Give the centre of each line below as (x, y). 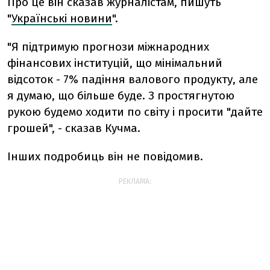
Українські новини (62, 18)
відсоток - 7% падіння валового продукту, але (133, 79)
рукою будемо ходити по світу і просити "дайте (135, 112)
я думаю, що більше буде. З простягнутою (121, 96)
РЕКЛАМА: (135, 181)
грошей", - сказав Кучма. (74, 128)
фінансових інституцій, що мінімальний (115, 63)
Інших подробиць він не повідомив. (105, 156)
